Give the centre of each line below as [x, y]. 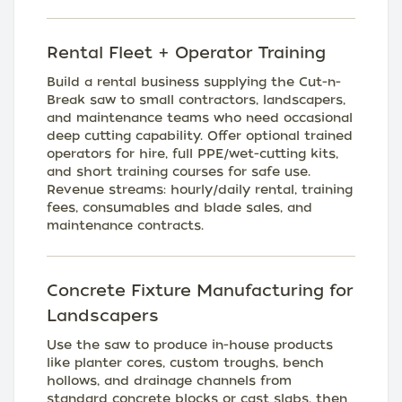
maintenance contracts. [125, 226]
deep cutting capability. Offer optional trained [200, 136]
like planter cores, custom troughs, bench [185, 363]
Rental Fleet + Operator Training [186, 53]
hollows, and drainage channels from [169, 381]
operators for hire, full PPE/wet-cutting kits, [192, 154]
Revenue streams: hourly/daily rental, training [200, 190]
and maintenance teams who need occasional [200, 118]
